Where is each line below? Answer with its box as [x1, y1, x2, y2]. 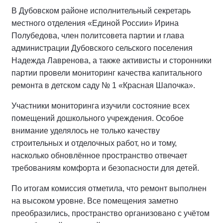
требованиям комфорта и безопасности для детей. [11, 164, 199, 173]
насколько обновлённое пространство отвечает [11, 151, 187, 160]
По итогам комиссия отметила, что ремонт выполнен [11, 184, 207, 193]
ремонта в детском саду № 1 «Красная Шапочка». [11, 81, 195, 90]
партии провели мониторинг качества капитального [11, 69, 202, 78]
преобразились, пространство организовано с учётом [11, 209, 210, 218]
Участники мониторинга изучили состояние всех [11, 102, 190, 111]
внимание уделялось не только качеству [11, 126, 160, 135]
